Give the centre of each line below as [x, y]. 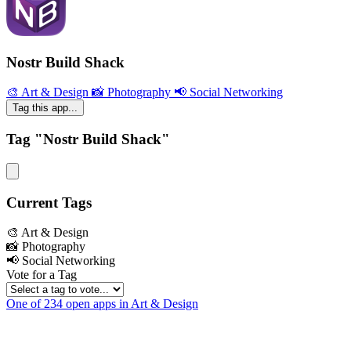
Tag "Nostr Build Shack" [88, 139]
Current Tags [49, 202]
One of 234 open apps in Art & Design [102, 304]
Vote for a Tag [42, 275]
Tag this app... [45, 108]
